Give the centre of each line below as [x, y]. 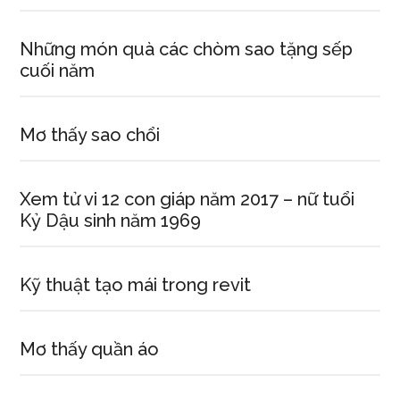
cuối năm [58, 71]
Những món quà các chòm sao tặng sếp [187, 49]
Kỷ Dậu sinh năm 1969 [111, 221]
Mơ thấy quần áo [90, 349]
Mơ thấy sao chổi [90, 135]
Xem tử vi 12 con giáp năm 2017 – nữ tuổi [187, 199]
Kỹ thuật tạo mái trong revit [136, 285]
